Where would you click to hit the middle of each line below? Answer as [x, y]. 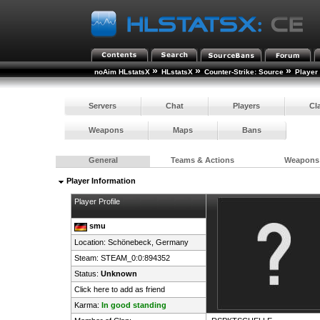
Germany [172, 242]
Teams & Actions [202, 160]
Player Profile [97, 202]
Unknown [119, 274]
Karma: [87, 305]
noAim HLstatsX [122, 72]
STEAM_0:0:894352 [135, 258]
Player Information [100, 181]
